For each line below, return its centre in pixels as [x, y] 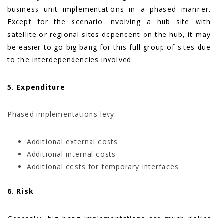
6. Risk [20, 191]
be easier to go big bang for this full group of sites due [109, 47]
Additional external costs [72, 141]
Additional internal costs [71, 154]
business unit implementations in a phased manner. [109, 9]
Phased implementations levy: [62, 114]
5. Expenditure [36, 87]
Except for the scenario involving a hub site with [109, 21]
